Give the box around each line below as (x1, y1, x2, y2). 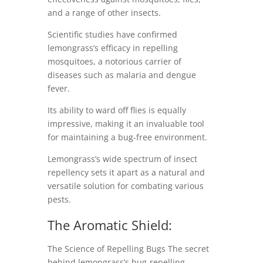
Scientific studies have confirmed (47, 29, 177, 41)
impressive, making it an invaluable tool (47, 118, 204, 130)
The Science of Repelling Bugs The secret (47, 243, 209, 255)
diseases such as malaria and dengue (47, 69, 196, 81)
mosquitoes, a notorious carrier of (47, 56, 181, 68)
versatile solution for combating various (47, 180, 204, 192)
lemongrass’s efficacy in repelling (47, 42, 178, 54)
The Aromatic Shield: (47, 216, 172, 234)
